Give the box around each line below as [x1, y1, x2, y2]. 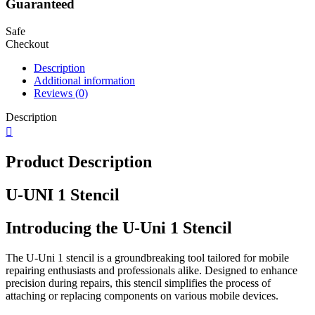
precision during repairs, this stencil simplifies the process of [6, 277, 271, 290]
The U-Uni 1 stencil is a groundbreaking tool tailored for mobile [6, 252, 289, 264]
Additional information [34, 74, 135, 86]
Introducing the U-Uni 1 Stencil [6, 219, 232, 238]
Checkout [6, 37, 49, 50]
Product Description [6, 153, 152, 172]
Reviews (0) [34, 86, 88, 99]
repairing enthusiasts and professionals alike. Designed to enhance [6, 264, 297, 277]
